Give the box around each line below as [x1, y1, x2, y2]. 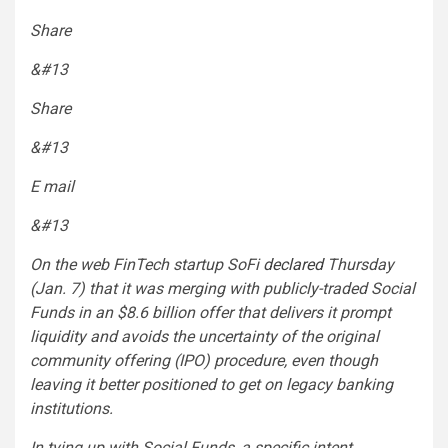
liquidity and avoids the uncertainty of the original [30, 326, 379, 346]
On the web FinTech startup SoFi [30, 254, 263, 274]
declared [263, 254, 323, 274]
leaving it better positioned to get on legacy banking [30, 374, 393, 394]
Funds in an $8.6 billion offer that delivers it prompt [30, 302, 391, 322]
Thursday [323, 254, 394, 274]
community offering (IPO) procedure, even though [30, 350, 378, 370]
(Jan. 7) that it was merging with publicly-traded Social [30, 278, 415, 298]
